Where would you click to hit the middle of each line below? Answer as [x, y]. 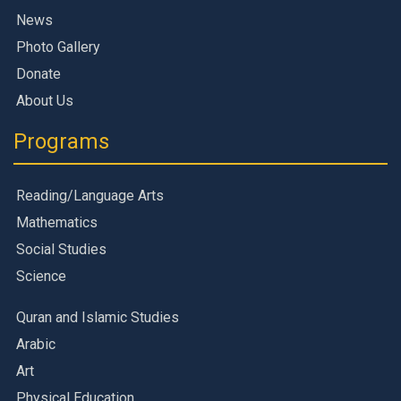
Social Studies [61, 249]
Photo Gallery [58, 47]
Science [41, 276]
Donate [38, 73]
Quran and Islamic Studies [98, 317]
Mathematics [57, 222]
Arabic [36, 344]
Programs [61, 141]
